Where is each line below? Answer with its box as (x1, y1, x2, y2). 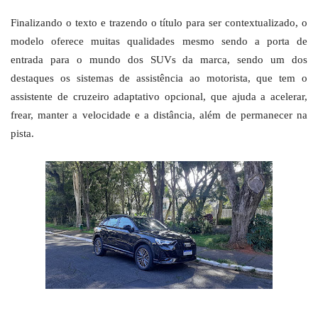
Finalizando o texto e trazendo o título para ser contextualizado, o (11, 17, 307, 29)
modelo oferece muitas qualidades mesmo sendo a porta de (11, 35, 307, 48)
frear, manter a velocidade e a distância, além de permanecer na (11, 109, 307, 121)
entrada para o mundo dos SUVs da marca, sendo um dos (11, 54, 307, 66)
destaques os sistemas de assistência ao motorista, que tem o (11, 72, 307, 84)
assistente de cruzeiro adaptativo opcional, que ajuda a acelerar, (11, 91, 307, 103)
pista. (11, 128, 34, 140)
